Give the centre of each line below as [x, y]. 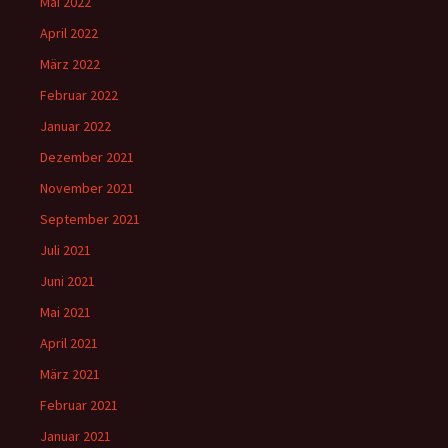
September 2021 [90, 219]
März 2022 [70, 64]
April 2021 [69, 343]
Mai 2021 [65, 312]
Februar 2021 [79, 405]
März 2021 [70, 374]
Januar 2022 [75, 126]
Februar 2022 [79, 95]
